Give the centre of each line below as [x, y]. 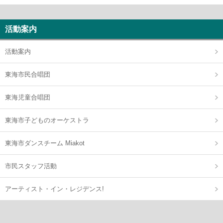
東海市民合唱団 [28, 75]
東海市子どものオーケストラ [47, 120]
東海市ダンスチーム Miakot [45, 143]
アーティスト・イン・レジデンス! [55, 189]
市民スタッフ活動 [31, 166]
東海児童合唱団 [28, 98]
